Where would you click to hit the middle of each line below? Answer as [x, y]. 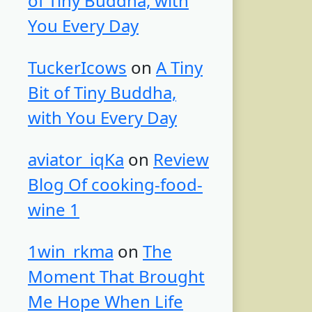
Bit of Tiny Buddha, [102, 93]
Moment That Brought [116, 276]
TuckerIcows [77, 68]
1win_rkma [71, 251]
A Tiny [179, 68]
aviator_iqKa [76, 159]
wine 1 [54, 210]
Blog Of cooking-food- [115, 185]
